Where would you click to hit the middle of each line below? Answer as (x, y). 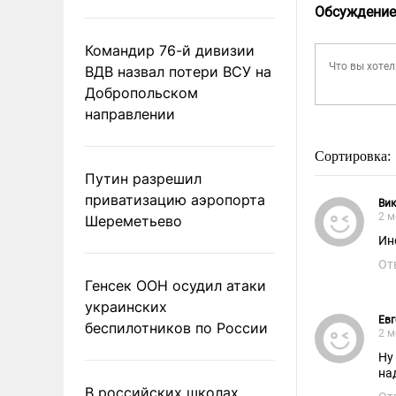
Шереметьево (133, 221)
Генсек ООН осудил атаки (175, 285)
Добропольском (141, 92)
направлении (130, 114)
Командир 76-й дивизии (170, 50)
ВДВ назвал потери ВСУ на (178, 71)
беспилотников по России (176, 327)
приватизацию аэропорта (175, 199)
